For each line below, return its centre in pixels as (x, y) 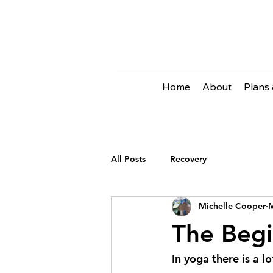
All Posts (128, 159)
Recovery (188, 159)
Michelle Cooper (232, 206)
